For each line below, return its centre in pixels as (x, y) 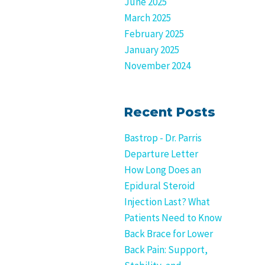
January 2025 (152, 50)
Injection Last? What (167, 202)
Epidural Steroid (160, 186)
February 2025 (154, 34)
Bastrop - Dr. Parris (163, 138)
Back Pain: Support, (166, 250)
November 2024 (157, 66)
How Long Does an (163, 170)
